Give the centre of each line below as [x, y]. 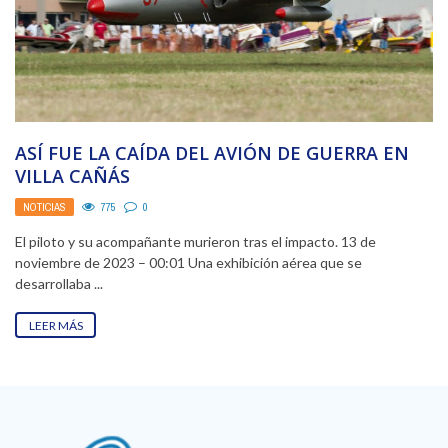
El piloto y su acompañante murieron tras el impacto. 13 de [195, 241]
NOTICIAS [44, 206]
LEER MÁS [55, 325]
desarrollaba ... [59, 283]
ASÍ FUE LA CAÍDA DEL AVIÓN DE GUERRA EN [212, 153]
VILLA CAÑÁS [72, 176]
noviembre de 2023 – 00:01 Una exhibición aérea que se [188, 262]
